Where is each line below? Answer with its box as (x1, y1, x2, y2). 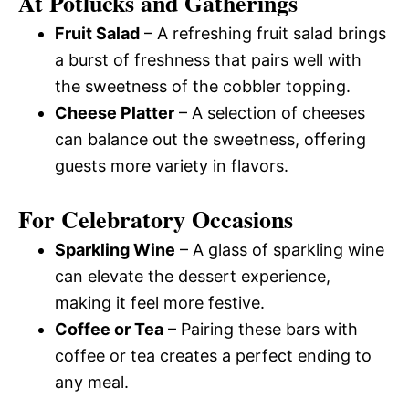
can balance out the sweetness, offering (55, 130, 366, 149)
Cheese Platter (55, 103, 174, 122)
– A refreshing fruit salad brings (140, 24, 386, 43)
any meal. (55, 372, 129, 392)
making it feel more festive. (55, 293, 265, 312)
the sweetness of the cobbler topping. (55, 77, 351, 96)
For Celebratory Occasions (18, 202, 293, 236)
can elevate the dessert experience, (55, 267, 330, 286)
